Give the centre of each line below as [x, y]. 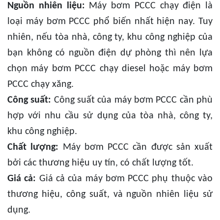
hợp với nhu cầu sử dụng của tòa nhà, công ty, [110, 116]
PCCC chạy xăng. [41, 85]
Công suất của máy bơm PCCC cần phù [132, 100]
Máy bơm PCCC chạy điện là [149, 6]
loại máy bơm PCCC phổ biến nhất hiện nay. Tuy [110, 22]
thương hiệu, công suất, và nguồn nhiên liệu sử [110, 195]
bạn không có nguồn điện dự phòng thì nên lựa [110, 53]
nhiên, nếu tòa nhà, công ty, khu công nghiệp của [110, 38]
